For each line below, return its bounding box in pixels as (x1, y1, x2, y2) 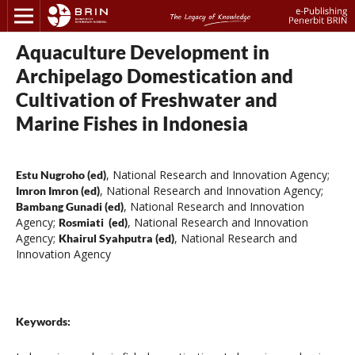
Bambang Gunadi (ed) (15, 199, 124, 213)
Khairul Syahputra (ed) (58, 231, 174, 245)
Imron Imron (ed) (15, 183, 100, 197)
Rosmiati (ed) (58, 215, 128, 229)
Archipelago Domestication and (15, 63, 293, 87)
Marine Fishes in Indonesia (15, 111, 248, 135)
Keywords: (15, 314, 71, 328)
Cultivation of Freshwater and (15, 87, 277, 111)
